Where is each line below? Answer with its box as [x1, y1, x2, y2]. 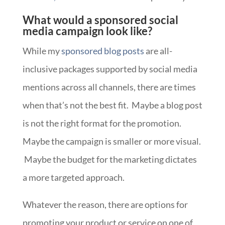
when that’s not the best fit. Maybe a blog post [22, 99, 202, 110]
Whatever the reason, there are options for [22, 198, 188, 210]
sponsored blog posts [61, 45, 144, 56]
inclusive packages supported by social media [22, 63, 197, 74]
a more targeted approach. [22, 171, 125, 183]
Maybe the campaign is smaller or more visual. [22, 135, 201, 147]
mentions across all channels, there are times [22, 81, 196, 92]
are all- [144, 45, 172, 56]
